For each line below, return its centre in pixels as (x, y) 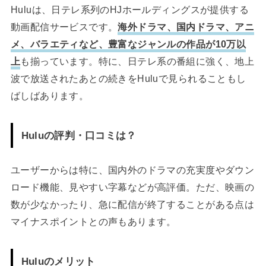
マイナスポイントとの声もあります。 (93, 222)
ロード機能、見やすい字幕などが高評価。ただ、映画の (132, 187)
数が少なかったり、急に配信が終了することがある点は (132, 205)
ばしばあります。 (50, 95)
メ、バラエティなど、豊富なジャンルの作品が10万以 (128, 44)
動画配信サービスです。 (64, 26)
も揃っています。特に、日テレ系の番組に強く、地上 (137, 61)
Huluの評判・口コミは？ (79, 135)
